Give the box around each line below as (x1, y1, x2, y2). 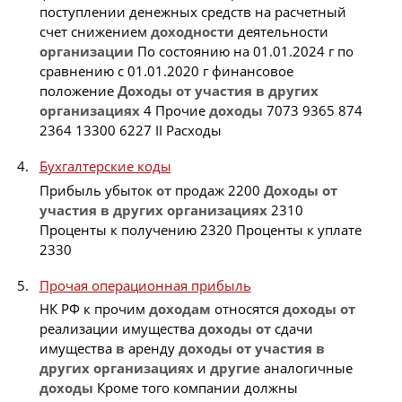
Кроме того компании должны (92, 379, 298, 398)
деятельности (233, 22, 328, 41)
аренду (124, 339, 179, 358)
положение (39, 82, 118, 100)
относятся (210, 300, 283, 319)
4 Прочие (139, 101, 209, 120)
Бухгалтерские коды (39, 157, 171, 176)
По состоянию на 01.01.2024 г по (133, 42, 354, 61)
